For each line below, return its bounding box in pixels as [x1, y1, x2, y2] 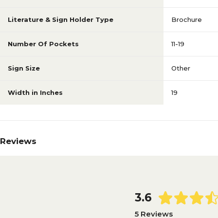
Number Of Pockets [8, 40, 79, 48]
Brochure [171, 16, 202, 23]
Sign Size [8, 64, 40, 72]
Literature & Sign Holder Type [8, 16, 113, 23]
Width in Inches [8, 89, 63, 96]
